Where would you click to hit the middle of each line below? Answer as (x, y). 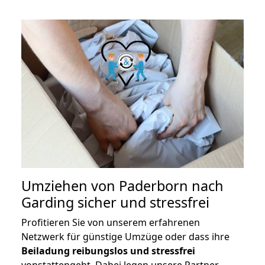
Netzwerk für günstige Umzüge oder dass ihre (125, 236)
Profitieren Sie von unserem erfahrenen (111, 222)
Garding (48, 202)
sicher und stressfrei (142, 202)
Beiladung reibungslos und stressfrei (108, 251)
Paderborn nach (171, 185)
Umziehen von (70, 185)
